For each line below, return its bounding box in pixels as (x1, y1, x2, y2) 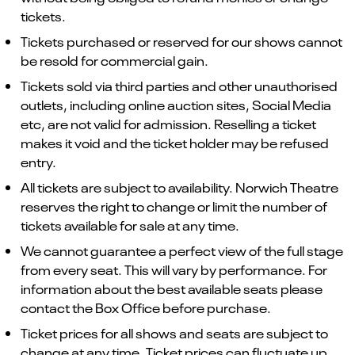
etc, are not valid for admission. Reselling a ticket (21, 114, 316, 132)
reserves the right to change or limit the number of (21, 197, 327, 215)
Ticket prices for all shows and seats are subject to (21, 323, 328, 342)
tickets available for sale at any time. (21, 216, 239, 234)
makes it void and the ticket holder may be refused (21, 133, 329, 151)
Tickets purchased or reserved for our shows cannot (21, 32, 342, 50)
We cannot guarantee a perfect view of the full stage (21, 241, 343, 259)
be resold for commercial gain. (21, 51, 208, 69)
